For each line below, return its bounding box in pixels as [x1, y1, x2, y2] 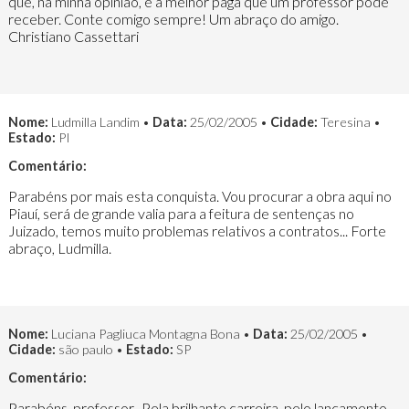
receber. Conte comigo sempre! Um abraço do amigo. [7, 9, 339, 27]
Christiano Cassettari [7, 26, 139, 45]
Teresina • [317, 113, 381, 130]
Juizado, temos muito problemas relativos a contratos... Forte [7, 221, 386, 239]
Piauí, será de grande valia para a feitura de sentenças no [7, 204, 354, 222]
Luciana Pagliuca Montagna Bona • [47, 325, 253, 341]
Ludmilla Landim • [47, 113, 152, 130]
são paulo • [55, 341, 123, 357]
